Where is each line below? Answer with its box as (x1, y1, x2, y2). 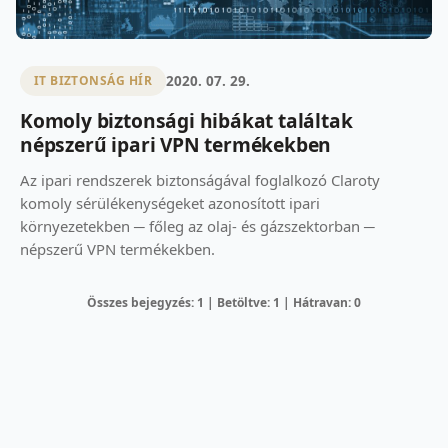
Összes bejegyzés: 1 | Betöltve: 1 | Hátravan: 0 (87, 293, 361, 311)
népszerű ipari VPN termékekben (20, 130, 332, 158)
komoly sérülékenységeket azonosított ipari (20, 192, 320, 213)
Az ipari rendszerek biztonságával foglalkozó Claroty (20, 169, 380, 190)
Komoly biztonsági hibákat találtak (20, 106, 353, 134)
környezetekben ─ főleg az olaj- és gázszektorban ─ (20, 215, 375, 236)
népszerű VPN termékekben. (20, 238, 215, 259)
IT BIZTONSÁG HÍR (33, 72, 153, 90)
